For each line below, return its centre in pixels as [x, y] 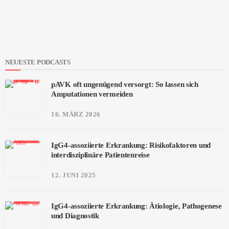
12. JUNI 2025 [74, 175]
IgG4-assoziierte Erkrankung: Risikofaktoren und [131, 145]
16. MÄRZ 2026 [76, 114]
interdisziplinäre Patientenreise [100, 155]
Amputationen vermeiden [92, 94]
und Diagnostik [75, 215]
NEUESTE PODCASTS [38, 62]
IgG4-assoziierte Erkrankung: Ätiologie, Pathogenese [136, 206]
